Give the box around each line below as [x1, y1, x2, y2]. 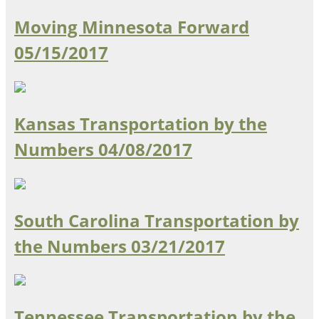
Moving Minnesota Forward [14, 14, 249, 38]
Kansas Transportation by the [14, 111, 267, 135]
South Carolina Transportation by [14, 208, 299, 232]
